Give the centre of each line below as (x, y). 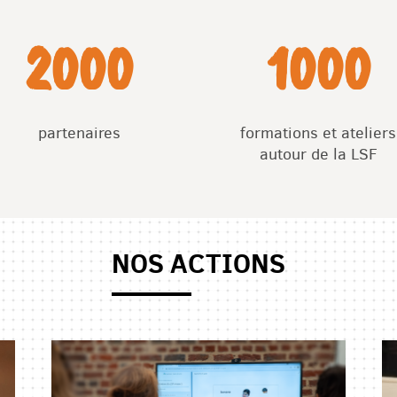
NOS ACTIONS (198, 263)
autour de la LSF (318, 154)
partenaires (79, 132)
